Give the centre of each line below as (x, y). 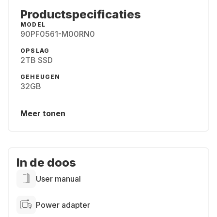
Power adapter (63, 205)
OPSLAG (35, 51)
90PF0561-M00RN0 (58, 34)
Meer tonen (43, 113)
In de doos (46, 163)
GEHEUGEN (40, 77)
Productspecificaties (81, 14)
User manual (58, 179)
